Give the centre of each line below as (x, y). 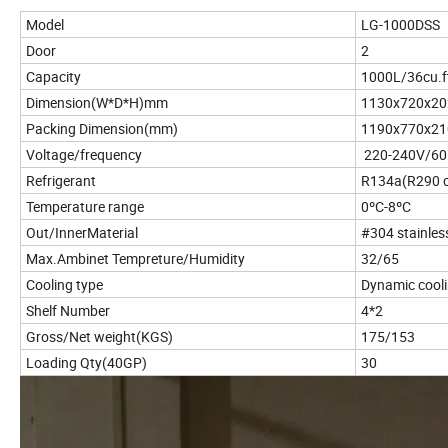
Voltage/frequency (84, 154)
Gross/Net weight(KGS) (99, 336)
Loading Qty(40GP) (86, 362)
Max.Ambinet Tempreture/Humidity (135, 258)
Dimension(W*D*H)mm (97, 102)
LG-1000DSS (400, 24)
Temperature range (85, 206)
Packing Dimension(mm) (102, 128)
